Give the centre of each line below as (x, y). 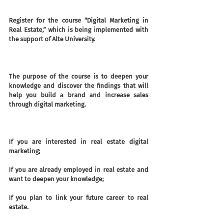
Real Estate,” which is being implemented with (79, 30)
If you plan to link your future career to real (79, 198)
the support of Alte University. (52, 39)
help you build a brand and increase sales (79, 95)
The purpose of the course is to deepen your (79, 76)
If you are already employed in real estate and (79, 170)
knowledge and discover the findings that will (79, 86)
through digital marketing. (47, 104)
